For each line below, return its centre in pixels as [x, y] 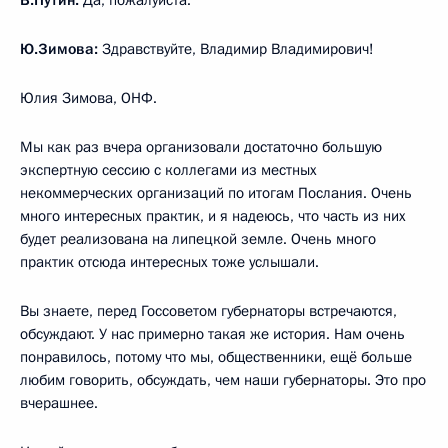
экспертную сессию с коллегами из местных [168, 169]
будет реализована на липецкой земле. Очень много [198, 238]
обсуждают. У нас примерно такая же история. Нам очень [212, 333]
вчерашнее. [59, 402]
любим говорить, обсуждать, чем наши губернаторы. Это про [223, 379]
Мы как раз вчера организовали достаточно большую [201, 146]
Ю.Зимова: [59, 48]
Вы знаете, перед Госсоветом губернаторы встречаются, [208, 310]
